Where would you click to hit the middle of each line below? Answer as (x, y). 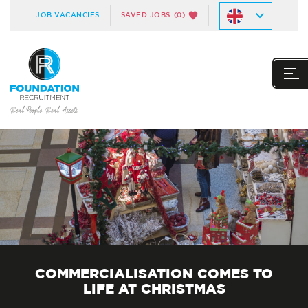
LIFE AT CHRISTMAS (154, 289)
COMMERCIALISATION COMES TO (154, 274)
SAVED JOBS (145, 15)
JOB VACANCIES (68, 15)
